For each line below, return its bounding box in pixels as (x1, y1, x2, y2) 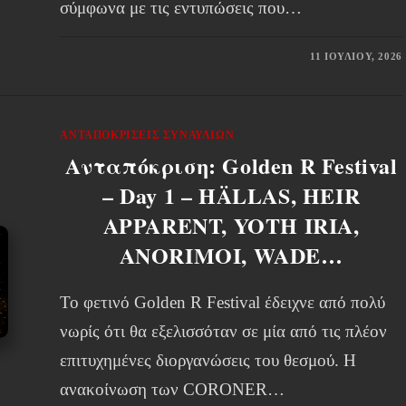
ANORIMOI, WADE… (119, 239, 343, 271)
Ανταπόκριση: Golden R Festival (64, 150, 398, 181)
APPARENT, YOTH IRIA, (102, 209, 360, 241)
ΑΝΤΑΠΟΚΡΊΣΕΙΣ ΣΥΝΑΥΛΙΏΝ (60, 129, 235, 141)
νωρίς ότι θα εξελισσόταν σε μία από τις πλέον (60, 322, 388, 341)
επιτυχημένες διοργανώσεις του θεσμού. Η (60, 351, 357, 370)
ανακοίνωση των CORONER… (60, 380, 285, 399)
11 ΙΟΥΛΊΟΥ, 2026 (310, 51, 402, 62)
